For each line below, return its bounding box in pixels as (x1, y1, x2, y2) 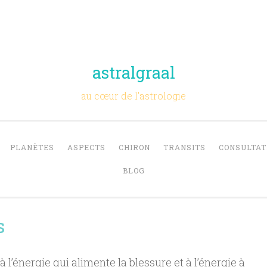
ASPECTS (67, 142, 105, 152)
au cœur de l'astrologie (81, 89, 186, 102)
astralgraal (92, 62, 175, 83)
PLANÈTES (10, 142, 54, 152)
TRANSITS (163, 142, 206, 152)
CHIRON (118, 142, 150, 152)
